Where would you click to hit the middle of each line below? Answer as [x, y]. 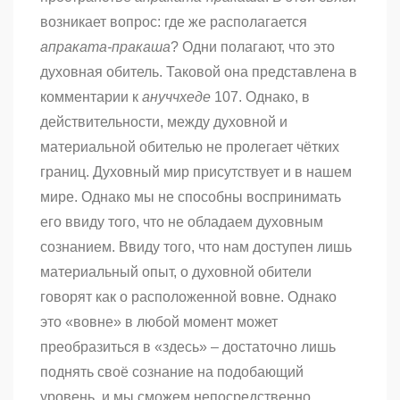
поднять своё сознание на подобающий [172, 372]
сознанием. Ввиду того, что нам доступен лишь [196, 247]
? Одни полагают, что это [253, 47]
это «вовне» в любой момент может [159, 322]
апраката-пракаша [105, 47]
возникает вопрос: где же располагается [174, 22]
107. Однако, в [260, 97]
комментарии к [91, 97]
